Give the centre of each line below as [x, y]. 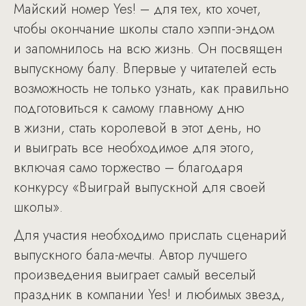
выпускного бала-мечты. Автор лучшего [130, 255]
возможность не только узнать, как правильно [151, 88]
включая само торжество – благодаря [128, 168]
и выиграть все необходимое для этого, [134, 148]
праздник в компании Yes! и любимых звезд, [149, 295]
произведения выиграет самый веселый [135, 275]
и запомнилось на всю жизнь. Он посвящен [148, 49]
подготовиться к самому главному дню [129, 108]
